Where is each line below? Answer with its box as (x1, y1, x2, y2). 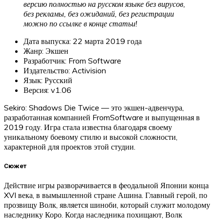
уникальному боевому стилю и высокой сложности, (4, 131, 177, 142)
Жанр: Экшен (23, 45, 68, 56)
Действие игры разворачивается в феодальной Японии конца (4, 180, 209, 191)
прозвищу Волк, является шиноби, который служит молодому (4, 200, 210, 210)
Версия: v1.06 (23, 85, 71, 95)
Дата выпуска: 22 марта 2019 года (23, 36, 142, 46)
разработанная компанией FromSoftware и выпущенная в (4, 112, 200, 122)
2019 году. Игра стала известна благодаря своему (4, 122, 172, 132)
